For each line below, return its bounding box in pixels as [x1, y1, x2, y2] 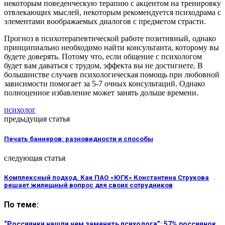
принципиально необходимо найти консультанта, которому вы [4, 43, 219, 52]
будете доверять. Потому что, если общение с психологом [4, 52, 202, 61]
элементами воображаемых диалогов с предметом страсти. [4, 17, 206, 26]
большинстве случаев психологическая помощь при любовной [4, 70, 219, 79]
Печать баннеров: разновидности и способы [4, 135, 153, 143]
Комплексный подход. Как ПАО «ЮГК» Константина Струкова [4, 173, 209, 181]
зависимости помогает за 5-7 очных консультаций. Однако [4, 79, 205, 88]
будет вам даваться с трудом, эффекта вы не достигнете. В [4, 61, 203, 70]
